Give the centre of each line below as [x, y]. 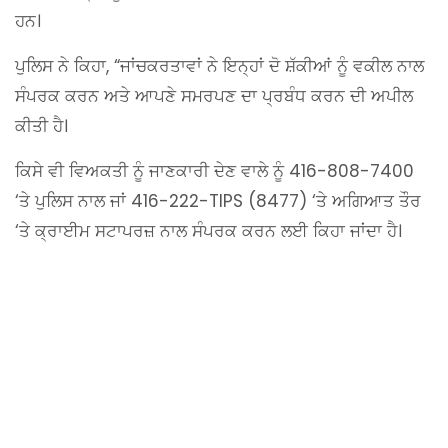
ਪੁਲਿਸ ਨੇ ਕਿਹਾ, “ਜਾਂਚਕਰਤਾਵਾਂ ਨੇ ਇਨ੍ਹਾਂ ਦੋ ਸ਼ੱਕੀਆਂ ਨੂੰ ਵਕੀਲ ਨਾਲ [219, 65]
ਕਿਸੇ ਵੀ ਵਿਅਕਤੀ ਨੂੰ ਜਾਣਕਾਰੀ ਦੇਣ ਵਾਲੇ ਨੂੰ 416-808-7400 [214, 170]
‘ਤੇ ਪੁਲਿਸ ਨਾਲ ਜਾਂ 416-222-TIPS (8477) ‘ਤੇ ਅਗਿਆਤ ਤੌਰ [218, 200]
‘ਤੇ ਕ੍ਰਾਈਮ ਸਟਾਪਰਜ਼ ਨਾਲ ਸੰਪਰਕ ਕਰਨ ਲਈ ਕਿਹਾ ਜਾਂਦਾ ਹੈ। [208, 230]
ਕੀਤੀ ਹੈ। [41, 125]
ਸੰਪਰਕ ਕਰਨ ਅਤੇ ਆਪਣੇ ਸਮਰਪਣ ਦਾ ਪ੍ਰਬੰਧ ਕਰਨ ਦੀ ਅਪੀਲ [214, 95]
